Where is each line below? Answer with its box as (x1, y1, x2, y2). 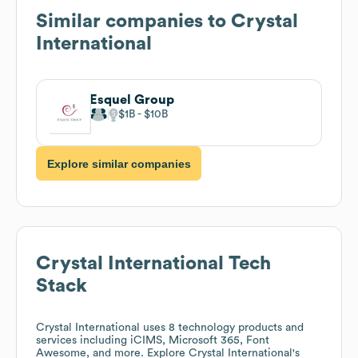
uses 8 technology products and (140, 322, 304, 334)
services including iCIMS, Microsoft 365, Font (36, 335, 269, 347)
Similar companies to (36, 11, 231, 31)
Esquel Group (89, 93, 174, 106)
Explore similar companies (46, 157, 191, 170)
